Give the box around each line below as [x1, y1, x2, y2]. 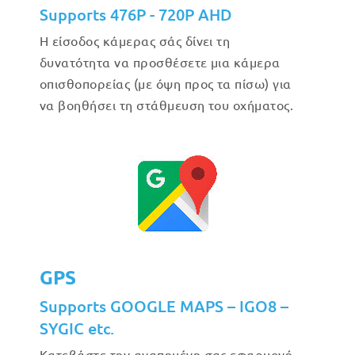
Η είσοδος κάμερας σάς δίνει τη [40, 32, 231, 48]
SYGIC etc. [40, 318, 114, 338]
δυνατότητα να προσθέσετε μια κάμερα [40, 54, 281, 70]
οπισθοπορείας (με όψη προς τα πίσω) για [40, 75, 292, 91]
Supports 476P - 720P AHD [40, 4, 232, 25]
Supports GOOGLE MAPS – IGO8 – [40, 296, 288, 316]
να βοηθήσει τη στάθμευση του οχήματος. [40, 97, 294, 113]
